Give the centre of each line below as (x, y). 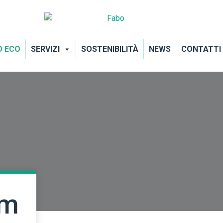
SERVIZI (45, 49)
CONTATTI (201, 49)
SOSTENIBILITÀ (110, 49)
